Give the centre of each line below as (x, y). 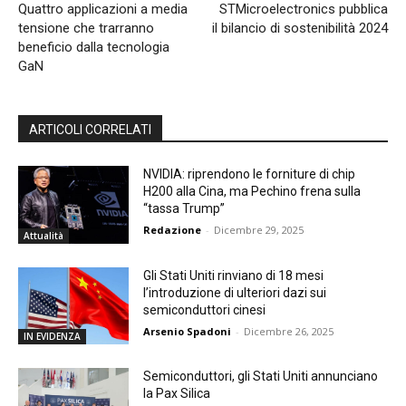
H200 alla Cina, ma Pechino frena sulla (252, 191)
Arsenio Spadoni (188, 331)
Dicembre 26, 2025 (289, 331)
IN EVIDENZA (52, 337)
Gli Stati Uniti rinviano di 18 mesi (234, 275)
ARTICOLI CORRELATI (90, 129)
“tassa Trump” (184, 208)
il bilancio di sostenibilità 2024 (300, 28)
